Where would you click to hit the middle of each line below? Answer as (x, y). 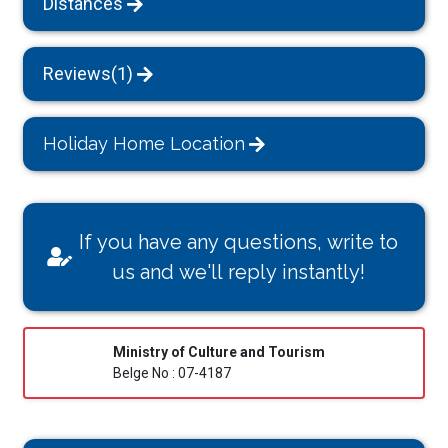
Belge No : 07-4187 (172, 373)
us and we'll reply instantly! (238, 272)
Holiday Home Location (144, 143)
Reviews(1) (88, 73)
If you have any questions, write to (238, 242)
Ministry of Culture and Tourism (219, 352)
